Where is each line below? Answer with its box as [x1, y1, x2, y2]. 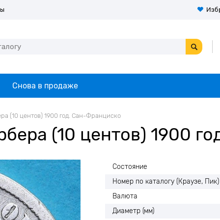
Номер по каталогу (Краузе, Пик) [112, 177, 219, 186]
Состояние [112, 163, 147, 171]
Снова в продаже [12, 81, 78, 90]
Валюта [112, 192, 137, 200]
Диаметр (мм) [112, 207, 154, 215]
